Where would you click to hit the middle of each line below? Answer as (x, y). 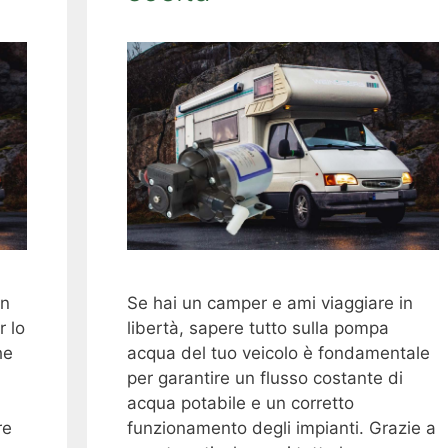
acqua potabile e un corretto (240, 403)
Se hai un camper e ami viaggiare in (269, 303)
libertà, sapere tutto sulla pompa (257, 328)
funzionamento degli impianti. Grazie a (281, 428)
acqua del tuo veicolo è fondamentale (278, 353)
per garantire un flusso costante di (264, 378)
